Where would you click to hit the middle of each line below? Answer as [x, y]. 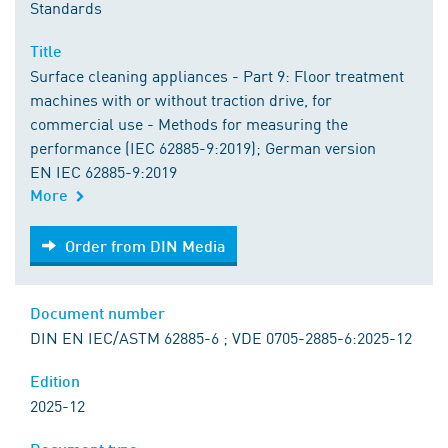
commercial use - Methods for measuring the [189, 123]
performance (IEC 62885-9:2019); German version [203, 147]
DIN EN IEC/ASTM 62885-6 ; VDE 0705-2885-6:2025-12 [221, 337]
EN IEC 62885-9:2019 [103, 171]
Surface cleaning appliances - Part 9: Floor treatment [217, 75]
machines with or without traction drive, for [181, 99]
